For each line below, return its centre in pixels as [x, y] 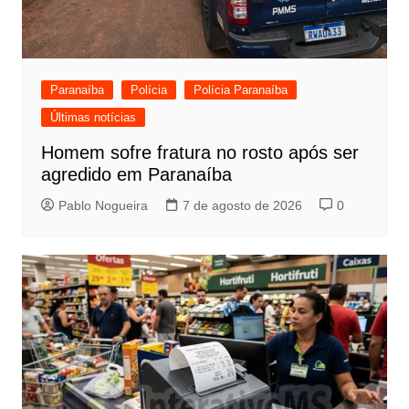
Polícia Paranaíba [240, 89]
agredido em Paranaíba [136, 174]
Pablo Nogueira [103, 205]
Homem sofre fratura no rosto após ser [199, 152]
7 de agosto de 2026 [242, 205]
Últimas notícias [93, 117]
